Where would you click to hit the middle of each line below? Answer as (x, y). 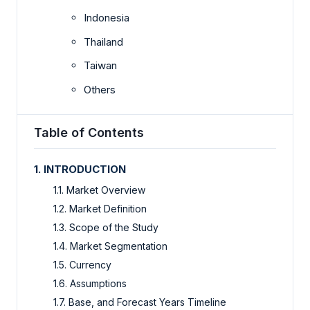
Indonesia (107, 18)
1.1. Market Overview (99, 190)
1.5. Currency (82, 265)
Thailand (103, 42)
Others (100, 89)
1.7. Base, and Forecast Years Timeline (140, 302)
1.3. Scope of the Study (106, 228)
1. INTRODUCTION (80, 170)
